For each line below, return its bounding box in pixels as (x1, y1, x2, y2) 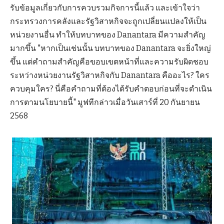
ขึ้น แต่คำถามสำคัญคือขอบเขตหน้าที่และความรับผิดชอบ (10, 56, 208, 66)
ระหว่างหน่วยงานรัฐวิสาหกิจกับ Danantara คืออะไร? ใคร (10, 70, 209, 80)
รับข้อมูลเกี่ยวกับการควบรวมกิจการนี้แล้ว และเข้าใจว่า (10, 2, 200, 12)
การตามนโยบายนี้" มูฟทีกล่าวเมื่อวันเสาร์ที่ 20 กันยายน (10, 97, 200, 107)
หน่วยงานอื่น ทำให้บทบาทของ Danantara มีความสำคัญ (10, 29, 205, 39)
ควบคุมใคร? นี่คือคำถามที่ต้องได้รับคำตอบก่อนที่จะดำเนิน (10, 83, 212, 93)
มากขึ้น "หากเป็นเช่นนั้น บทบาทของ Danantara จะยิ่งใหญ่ (10, 43, 211, 53)
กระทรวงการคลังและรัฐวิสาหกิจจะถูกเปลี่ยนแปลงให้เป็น (10, 16, 206, 26)
